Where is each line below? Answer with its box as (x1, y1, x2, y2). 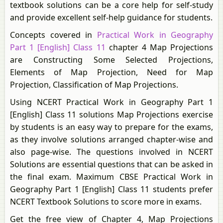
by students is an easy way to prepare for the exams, (10, 121, 213, 132)
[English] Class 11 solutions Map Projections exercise (10, 109, 213, 120)
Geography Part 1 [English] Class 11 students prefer (10, 184, 213, 195)
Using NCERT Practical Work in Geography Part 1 (10, 97, 213, 108)
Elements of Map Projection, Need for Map (10, 67, 213, 78)
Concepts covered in (10, 29, 97, 40)
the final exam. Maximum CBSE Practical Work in (10, 171, 213, 182)
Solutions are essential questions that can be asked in (10, 159, 213, 170)
